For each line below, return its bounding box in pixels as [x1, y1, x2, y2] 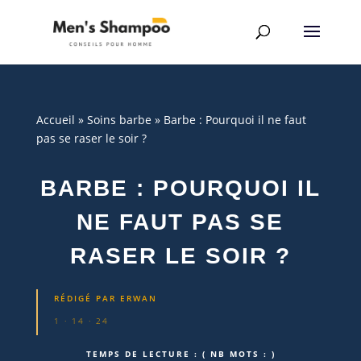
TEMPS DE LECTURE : [85, 347, 202, 359]
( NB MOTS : [201, 347, 272, 359]
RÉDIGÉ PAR [53, 292, 120, 304]
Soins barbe [86, 111, 151, 127]
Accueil [35, 111, 75, 127]
